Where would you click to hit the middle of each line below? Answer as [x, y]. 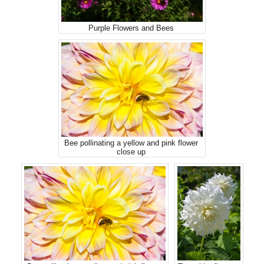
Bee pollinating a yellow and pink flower [131, 143]
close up [131, 152]
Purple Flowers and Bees [131, 28]
